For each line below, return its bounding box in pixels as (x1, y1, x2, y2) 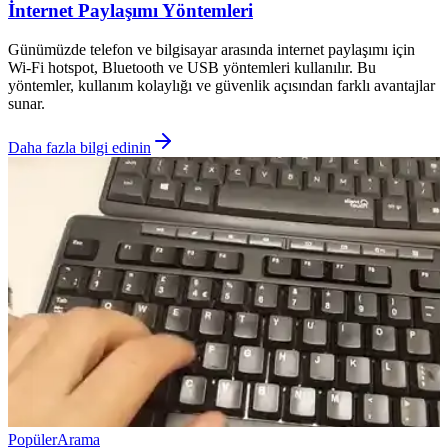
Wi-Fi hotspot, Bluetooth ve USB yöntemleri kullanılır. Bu (8, 59, 376, 77)
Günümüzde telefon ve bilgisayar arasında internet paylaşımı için (8, 41, 415, 59)
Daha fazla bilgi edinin (8, 139, 151, 157)
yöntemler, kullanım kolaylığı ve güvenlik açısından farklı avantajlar (8, 77, 435, 95)
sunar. (8, 95, 45, 113)
